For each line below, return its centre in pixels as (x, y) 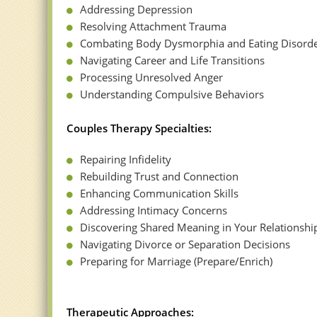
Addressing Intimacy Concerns (154, 211)
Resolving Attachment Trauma (154, 27)
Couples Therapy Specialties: (139, 128)
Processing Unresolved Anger (152, 77)
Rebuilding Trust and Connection (160, 177)
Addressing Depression (137, 10)
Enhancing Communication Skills (160, 194)
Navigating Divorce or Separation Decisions (185, 244)
